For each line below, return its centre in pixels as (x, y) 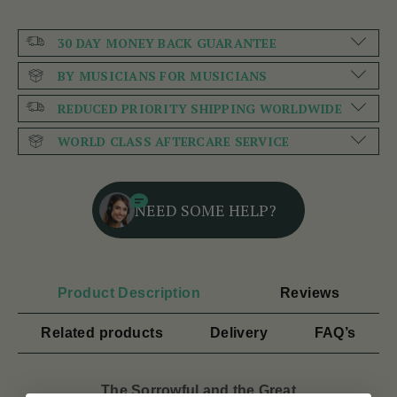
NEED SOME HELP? (206, 210)
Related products (102, 333)
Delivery (239, 333)
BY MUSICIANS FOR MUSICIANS (163, 76)
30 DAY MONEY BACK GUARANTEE (167, 43)
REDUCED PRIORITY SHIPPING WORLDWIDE (200, 109)
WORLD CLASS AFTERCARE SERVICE (174, 142)
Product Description (129, 293)
